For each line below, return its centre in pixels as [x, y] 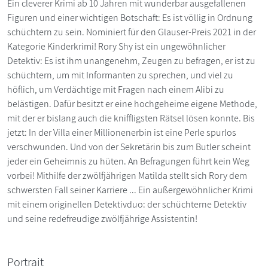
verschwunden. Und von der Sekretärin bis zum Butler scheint [129, 147]
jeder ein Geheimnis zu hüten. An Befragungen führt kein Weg [128, 161]
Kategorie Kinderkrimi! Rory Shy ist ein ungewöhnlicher [116, 46]
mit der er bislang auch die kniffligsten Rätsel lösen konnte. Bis [131, 118]
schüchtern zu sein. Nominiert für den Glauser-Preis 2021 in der [132, 32]
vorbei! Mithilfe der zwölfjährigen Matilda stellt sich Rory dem [127, 175]
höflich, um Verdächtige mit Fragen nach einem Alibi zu [116, 89]
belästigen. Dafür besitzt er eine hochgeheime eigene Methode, [132, 103]
